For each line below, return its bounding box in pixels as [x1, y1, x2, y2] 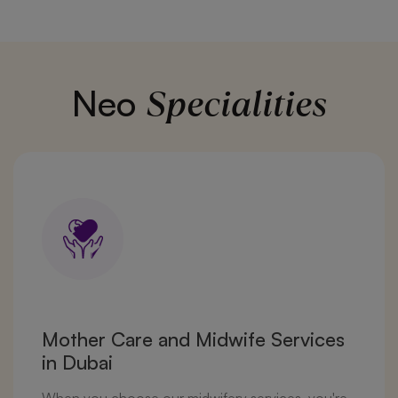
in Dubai [42, 350, 113, 375]
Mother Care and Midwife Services [42, 327, 345, 352]
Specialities [145, 79, 327, 130]
